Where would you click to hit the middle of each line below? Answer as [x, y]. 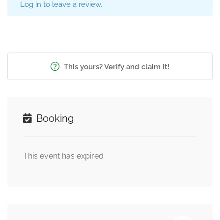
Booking [54, 118]
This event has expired [63, 156]
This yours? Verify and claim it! [116, 67]
